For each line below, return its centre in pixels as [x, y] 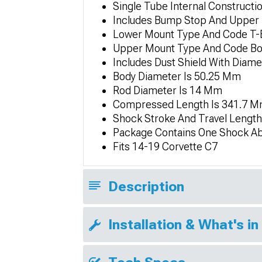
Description [146, 186]
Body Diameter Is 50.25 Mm [177, 76]
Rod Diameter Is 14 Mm [168, 90]
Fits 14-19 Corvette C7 [165, 146]
